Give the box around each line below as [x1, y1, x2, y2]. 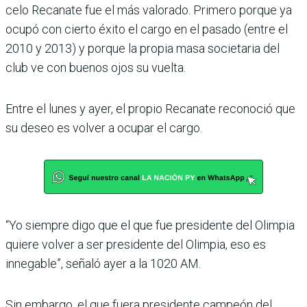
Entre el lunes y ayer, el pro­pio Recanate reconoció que [5, 101, 295, 116]
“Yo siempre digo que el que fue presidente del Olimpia [5, 217, 295, 232]
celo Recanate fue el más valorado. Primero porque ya [5, 2, 292, 17]
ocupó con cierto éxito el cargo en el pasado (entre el [5, 21, 288, 36]
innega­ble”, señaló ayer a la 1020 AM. [5, 256, 201, 271]
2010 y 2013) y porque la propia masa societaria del [5, 40, 280, 56]
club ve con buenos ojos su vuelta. [5, 60, 186, 75]
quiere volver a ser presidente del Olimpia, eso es [5, 236, 266, 251]
